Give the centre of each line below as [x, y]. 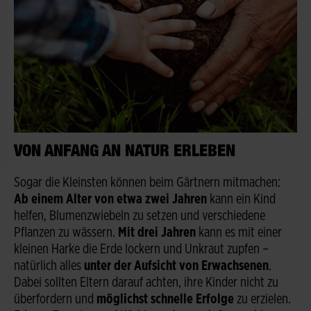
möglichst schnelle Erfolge [165, 299]
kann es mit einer [239, 232]
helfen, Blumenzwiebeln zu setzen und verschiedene [140, 216]
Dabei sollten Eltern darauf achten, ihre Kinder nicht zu [146, 282]
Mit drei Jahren [157, 232]
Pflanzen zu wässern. [66, 232]
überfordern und [55, 299]
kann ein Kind [241, 199]
